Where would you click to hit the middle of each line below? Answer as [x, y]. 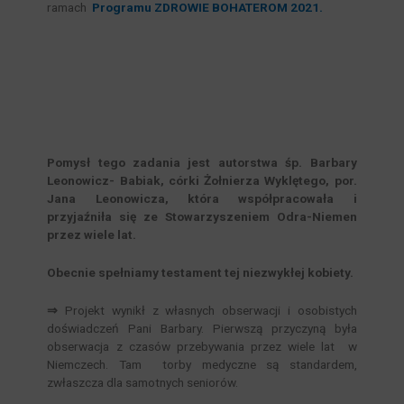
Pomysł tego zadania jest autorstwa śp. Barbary [202, 163]
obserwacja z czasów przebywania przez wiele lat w [202, 347]
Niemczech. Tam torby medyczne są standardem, [202, 365]
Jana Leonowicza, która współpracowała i [202, 199]
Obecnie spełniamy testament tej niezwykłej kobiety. [201, 273]
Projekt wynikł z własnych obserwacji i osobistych [211, 311]
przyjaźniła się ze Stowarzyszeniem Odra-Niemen [202, 217]
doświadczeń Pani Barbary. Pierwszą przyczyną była [202, 329]
